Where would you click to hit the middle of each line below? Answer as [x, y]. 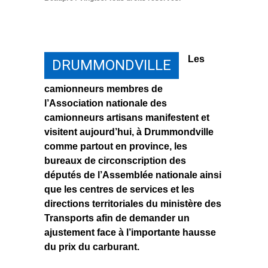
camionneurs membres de [103, 89]
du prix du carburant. [92, 247]
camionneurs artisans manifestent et [127, 118]
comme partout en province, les [116, 147]
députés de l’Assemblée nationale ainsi [133, 175]
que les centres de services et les [119, 190]
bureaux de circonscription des [115, 161]
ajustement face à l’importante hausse [130, 233]
